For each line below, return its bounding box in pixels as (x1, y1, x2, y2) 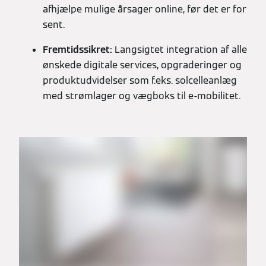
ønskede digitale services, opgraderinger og (43, 59, 242, 72)
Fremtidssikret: (43, 43, 115, 56)
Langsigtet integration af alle (115, 43, 247, 56)
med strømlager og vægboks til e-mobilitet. (43, 90, 240, 103)
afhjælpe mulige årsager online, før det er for (43, 3, 246, 16)
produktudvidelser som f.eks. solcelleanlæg (43, 74, 237, 87)
